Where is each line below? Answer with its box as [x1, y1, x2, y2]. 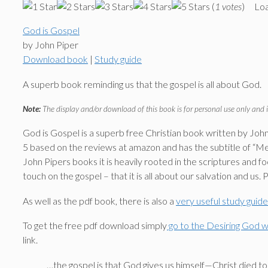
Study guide [95, 53, 142, 65]
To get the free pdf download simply [23, 220, 167, 232]
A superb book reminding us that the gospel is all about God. [23, 78, 261, 90]
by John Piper [23, 39, 78, 51]
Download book [23, 53, 88, 65]
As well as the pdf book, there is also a [23, 194, 176, 206]
